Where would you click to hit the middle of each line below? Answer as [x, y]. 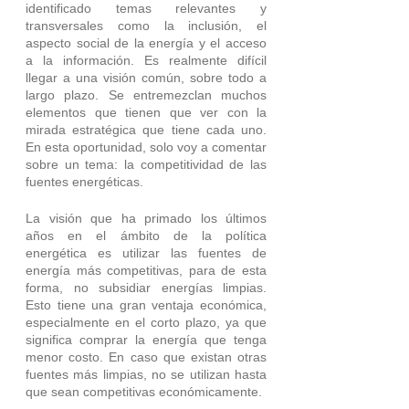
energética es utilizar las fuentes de [146, 252]
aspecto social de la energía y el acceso [146, 42]
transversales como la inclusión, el [146, 25]
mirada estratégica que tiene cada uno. [146, 129]
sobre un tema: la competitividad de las [146, 164]
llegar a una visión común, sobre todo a [146, 77]
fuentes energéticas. [86, 181]
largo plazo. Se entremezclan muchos [146, 94]
